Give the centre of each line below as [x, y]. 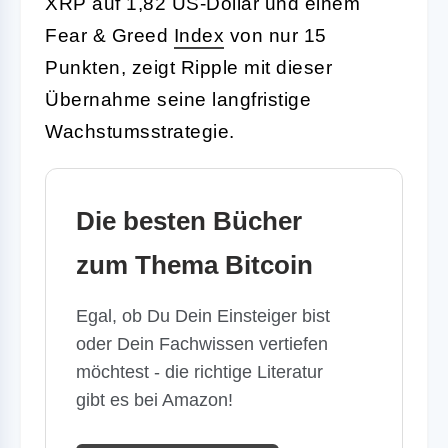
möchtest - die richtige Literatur [199, 371]
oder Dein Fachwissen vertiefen [202, 343]
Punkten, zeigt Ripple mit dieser [188, 67]
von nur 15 [275, 35]
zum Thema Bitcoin [194, 264]
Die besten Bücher [189, 220]
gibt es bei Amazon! [154, 399]
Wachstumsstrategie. [140, 131]
